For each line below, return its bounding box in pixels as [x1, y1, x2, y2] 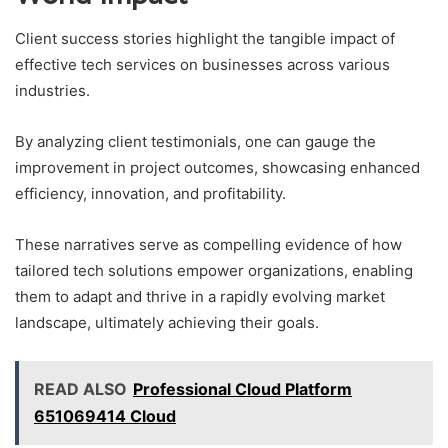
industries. [15, 81, 90, 101]
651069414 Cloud [34, 406, 176, 427]
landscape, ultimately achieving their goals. [15, 313, 319, 333]
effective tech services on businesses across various [15, 55, 390, 75]
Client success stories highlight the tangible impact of [15, 29, 395, 49]
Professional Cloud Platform [133, 379, 352, 400]
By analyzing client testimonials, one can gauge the [15, 132, 376, 152]
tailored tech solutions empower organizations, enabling [15, 261, 413, 281]
